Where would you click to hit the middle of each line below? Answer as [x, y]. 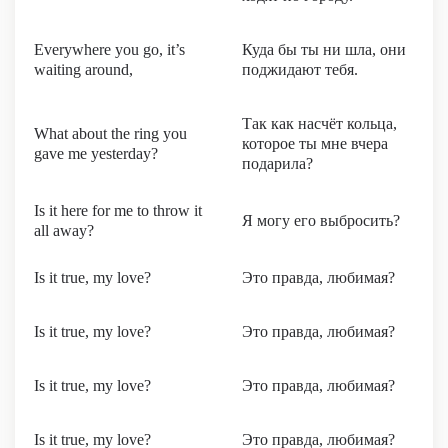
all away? [64, 230]
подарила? [277, 163]
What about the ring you [110, 133]
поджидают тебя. [300, 69]
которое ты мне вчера [315, 143]
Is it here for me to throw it [118, 210]
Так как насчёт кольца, [319, 123]
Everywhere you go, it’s [109, 49]
